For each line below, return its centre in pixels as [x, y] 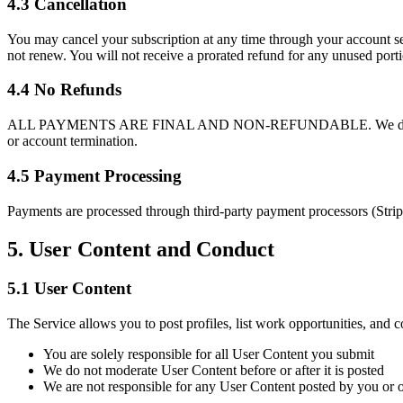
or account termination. [72, 141]
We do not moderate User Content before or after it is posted [214, 371]
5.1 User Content [69, 289]
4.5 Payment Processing [94, 175]
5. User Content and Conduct [141, 249]
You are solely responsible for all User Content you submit [209, 354]
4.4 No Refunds [64, 90]
